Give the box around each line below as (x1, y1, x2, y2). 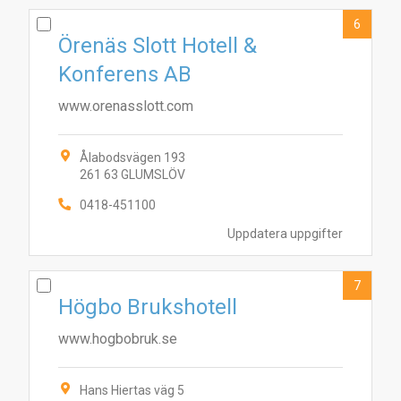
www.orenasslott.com (58, 98, 193, 115)
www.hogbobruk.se (58, 330, 177, 347)
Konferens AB (58, 62, 192, 87)
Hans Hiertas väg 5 (80, 383, 184, 397)
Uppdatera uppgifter (227, 226, 343, 242)
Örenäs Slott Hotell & (58, 33, 257, 58)
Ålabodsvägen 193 (80, 150, 185, 165)
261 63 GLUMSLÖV (80, 167, 185, 182)
